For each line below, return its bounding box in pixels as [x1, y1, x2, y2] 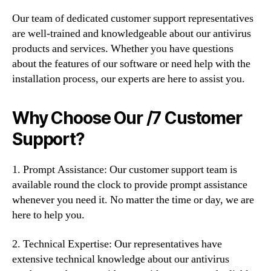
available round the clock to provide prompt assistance [12, 178, 247, 192]
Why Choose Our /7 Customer [12, 108, 242, 128]
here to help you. [12, 208, 85, 222]
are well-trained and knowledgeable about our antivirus [12, 27, 251, 41]
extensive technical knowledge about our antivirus [12, 252, 229, 266]
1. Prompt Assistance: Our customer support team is [12, 163, 237, 177]
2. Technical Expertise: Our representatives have [12, 237, 222, 251]
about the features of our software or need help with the [12, 57, 250, 71]
